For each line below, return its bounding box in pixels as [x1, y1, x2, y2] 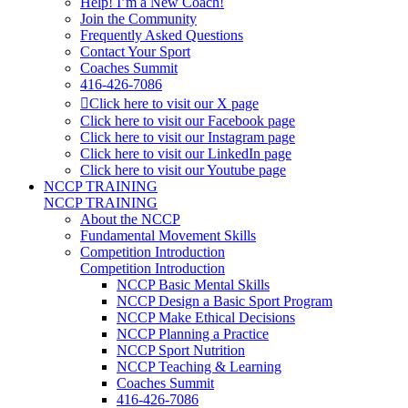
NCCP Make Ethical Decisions [117, 310, 295, 325]
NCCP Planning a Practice [117, 326, 269, 342]
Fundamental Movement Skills [80, 228, 256, 243]
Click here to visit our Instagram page [80, 129, 295, 145]
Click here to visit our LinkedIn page [80, 146, 291, 161]
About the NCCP [80, 211, 180, 227]
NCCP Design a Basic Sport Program [117, 293, 332, 309]
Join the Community [80, 11, 197, 26]
